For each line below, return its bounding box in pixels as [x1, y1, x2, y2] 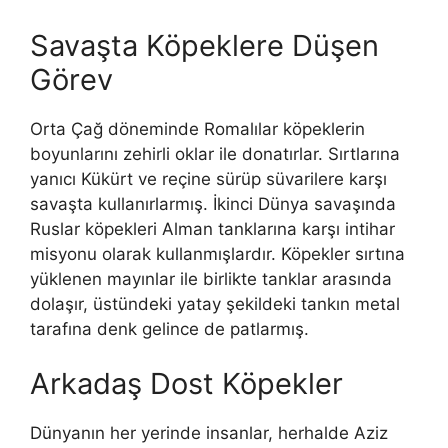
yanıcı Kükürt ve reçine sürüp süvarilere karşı [30, 168, 387, 189]
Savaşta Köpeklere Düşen [30, 27, 379, 63]
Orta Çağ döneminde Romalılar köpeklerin [30, 118, 365, 139]
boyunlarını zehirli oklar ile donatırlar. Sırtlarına [30, 143, 400, 164]
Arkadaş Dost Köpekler [30, 366, 343, 402]
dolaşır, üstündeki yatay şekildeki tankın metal [30, 293, 400, 314]
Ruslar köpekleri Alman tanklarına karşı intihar [30, 218, 395, 239]
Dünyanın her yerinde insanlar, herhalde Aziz [30, 423, 388, 444]
